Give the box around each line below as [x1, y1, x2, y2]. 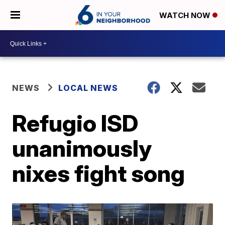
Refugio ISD [12, 109, 139, 137]
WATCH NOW [159, 11, 212, 21]
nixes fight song [12, 159, 185, 187]
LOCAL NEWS [58, 83, 119, 93]
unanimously [12, 134, 152, 162]
